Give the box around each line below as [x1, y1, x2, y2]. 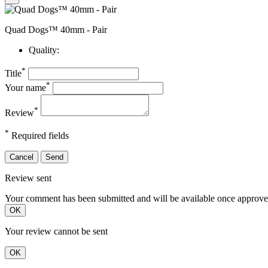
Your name [5, 83, 46, 93]
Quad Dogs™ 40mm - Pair [5, 25, 107, 35]
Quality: [29, 45, 59, 56]
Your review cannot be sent [5, 226, 108, 237]
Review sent [5, 173, 51, 184]
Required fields [9, 130, 69, 141]
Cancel [10, 153, 33, 162]
